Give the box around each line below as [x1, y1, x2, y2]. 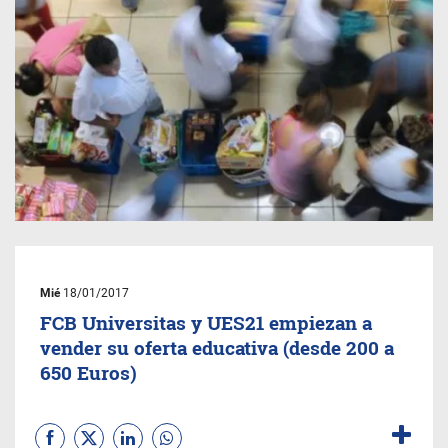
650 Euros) [40, 360, 137, 385]
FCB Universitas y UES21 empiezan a [40, 310, 372, 335]
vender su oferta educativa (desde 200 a [40, 335, 394, 360]
